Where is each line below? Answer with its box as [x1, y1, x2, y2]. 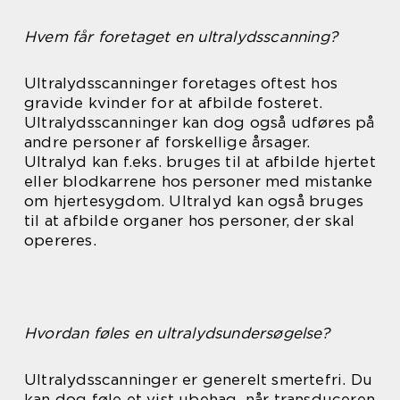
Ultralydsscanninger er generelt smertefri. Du [24, 370, 373, 388]
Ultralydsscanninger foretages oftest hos [24, 73, 338, 92]
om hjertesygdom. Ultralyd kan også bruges [24, 191, 364, 210]
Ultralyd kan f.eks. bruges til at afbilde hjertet [24, 152, 376, 171]
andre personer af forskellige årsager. [24, 132, 311, 151]
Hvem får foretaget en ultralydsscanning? [24, 27, 337, 46]
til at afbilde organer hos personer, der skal [24, 211, 355, 229]
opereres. [24, 230, 96, 249]
